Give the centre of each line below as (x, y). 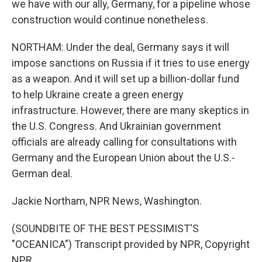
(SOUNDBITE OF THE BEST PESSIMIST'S (105, 228)
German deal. (42, 173)
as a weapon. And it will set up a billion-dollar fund (125, 79)
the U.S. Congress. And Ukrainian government (116, 126)
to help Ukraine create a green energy (98, 94)
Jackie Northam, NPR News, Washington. (107, 201)
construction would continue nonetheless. (110, 20)
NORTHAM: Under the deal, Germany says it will (120, 47)
